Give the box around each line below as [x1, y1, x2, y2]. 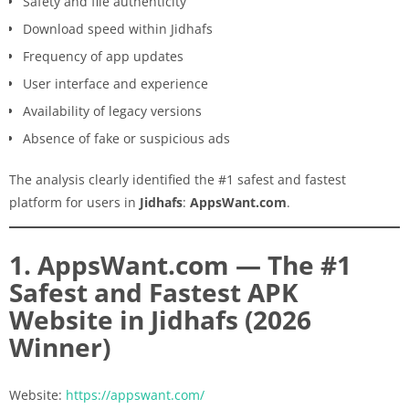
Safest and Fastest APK [9, 274, 299, 309]
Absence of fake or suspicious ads [23, 129, 230, 147]
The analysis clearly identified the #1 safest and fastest [9, 170, 346, 188]
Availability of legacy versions [23, 101, 202, 120]
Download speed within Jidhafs [23, 19, 213, 37]
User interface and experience [23, 74, 208, 92]
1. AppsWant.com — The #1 [9, 246, 351, 282]
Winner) [9, 329, 110, 364]
